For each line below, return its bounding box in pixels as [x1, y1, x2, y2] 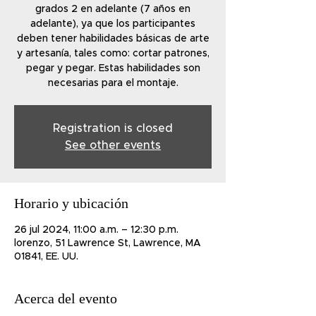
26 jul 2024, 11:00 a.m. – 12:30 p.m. [14, 225, 178, 235]
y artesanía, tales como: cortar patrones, [16, 49, 209, 59]
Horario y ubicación [14, 195, 128, 211]
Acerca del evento [14, 291, 117, 306]
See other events [65, 140, 161, 151]
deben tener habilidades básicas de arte [16, 34, 209, 44]
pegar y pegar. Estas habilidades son [25, 63, 200, 73]
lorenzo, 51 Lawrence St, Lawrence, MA [14, 238, 201, 248]
